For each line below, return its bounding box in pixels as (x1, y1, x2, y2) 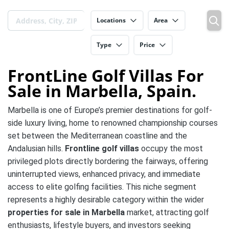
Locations (97, 16, 126, 25)
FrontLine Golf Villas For (8, 64, 204, 86)
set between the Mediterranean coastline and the (8, 131, 187, 141)
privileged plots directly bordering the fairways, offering (8, 156, 208, 166)
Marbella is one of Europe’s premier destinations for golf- (8, 105, 212, 115)
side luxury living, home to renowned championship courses (8, 118, 218, 128)
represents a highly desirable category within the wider (8, 195, 204, 204)
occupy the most (139, 144, 203, 153)
